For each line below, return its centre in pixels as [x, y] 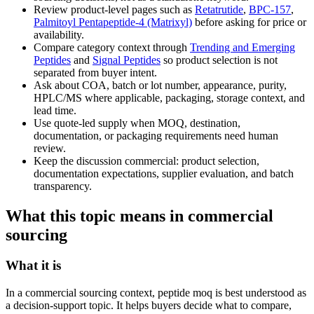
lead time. [55, 110]
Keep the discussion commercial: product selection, [146, 161]
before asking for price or [249, 22]
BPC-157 [270, 9]
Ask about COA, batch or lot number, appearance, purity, [160, 85]
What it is [33, 266]
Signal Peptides [127, 60]
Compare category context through [112, 47]
